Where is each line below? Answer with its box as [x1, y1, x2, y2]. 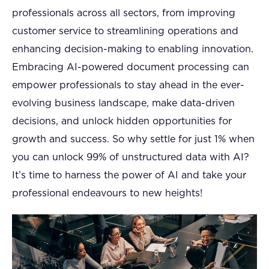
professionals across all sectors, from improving [12, 8, 235, 18]
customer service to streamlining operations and [12, 26, 238, 36]
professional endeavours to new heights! [12, 188, 202, 198]
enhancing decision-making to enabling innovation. [12, 44, 253, 54]
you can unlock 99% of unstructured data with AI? [12, 152, 249, 162]
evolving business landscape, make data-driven [12, 98, 235, 108]
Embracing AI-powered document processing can [12, 62, 249, 72]
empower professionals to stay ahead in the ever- [12, 80, 244, 90]
